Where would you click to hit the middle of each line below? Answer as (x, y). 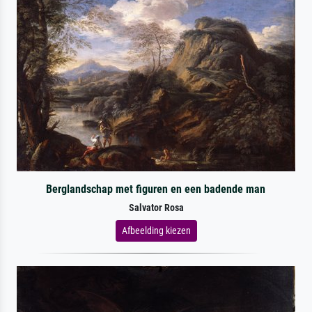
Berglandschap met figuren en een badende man (156, 189)
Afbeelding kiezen (156, 230)
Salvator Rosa (156, 208)
